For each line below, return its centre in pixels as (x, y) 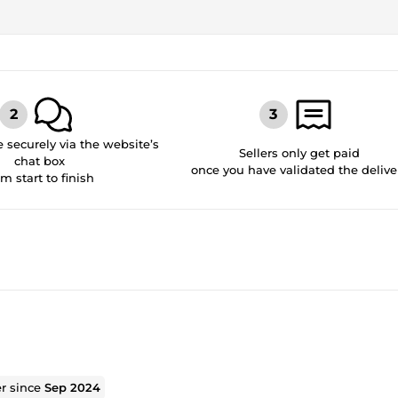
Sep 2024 (73, 387)
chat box (39, 161)
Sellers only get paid (299, 152)
